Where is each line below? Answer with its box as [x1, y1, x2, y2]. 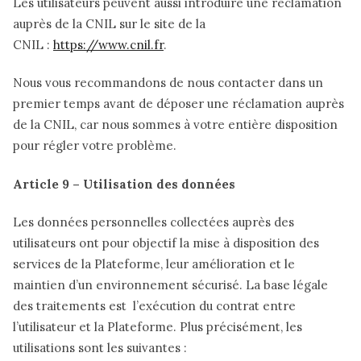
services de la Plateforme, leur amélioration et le [13, 255, 295, 272]
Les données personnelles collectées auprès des [13, 214, 294, 230]
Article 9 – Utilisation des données [13, 176, 235, 192]
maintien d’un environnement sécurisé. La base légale [13, 276, 328, 293]
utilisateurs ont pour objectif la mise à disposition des [13, 234, 319, 251]
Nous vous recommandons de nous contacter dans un [13, 75, 323, 91]
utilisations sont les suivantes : [13, 339, 187, 355]
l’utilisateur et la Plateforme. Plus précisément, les [13, 318, 302, 334]
